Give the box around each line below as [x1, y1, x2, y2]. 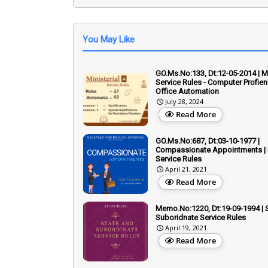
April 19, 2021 [165, 223, 207, 232]
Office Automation [156, 86, 219, 96]
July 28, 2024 [165, 96, 203, 106]
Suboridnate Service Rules [156, 212, 246, 222]
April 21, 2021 [165, 164, 207, 173]
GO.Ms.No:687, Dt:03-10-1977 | [156, 136, 260, 145]
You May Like [83, 33, 135, 45]
